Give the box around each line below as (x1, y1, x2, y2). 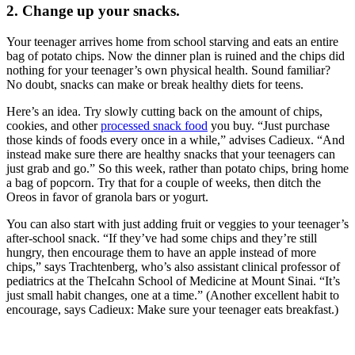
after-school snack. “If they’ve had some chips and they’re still (6, 231, 317, 245)
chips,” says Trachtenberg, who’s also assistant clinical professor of (6, 259, 340, 273)
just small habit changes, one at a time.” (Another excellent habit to (6, 288, 339, 302)
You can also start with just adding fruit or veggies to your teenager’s (6, 216, 349, 231)
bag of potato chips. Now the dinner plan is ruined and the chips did (6, 48, 345, 63)
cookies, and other (6, 118, 101, 132)
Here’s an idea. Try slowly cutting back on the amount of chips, (6, 104, 323, 118)
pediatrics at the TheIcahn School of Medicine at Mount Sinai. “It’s (6, 273, 340, 288)
